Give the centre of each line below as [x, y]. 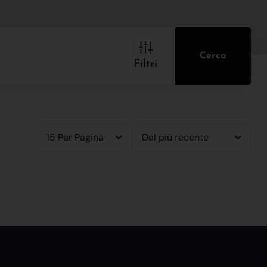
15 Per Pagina [75, 137]
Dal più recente [175, 137]
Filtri [145, 64]
